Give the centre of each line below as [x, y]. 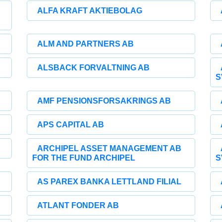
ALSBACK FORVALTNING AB [94, 68]
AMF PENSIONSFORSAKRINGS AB [104, 101]
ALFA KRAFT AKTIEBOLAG [90, 11]
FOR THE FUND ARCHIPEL [84, 158]
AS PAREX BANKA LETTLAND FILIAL [110, 182]
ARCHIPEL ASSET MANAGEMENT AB [110, 148]
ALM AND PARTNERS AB [86, 44]
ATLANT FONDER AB [78, 205]
